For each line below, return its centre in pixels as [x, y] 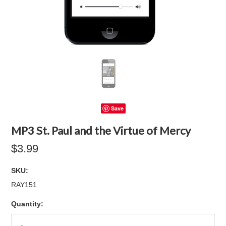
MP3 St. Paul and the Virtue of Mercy [101, 130]
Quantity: [27, 204]
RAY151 [24, 185]
